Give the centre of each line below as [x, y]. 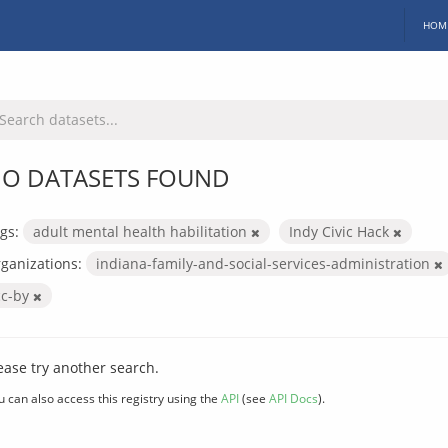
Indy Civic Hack [341, 231]
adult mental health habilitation [142, 231]
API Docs [293, 397]
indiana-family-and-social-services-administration [265, 263]
